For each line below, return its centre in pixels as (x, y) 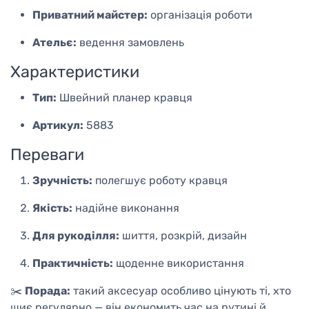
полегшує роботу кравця (160, 181)
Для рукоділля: (76, 236)
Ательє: (54, 43)
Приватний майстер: (90, 15)
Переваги (47, 155)
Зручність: (62, 181)
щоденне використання (179, 263)
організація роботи (200, 15)
